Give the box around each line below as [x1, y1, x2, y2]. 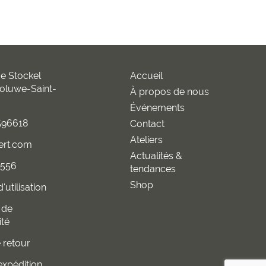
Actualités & [129, 150, 182, 161]
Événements [129, 102, 185, 113]
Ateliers [129, 134, 163, 145]
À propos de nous [129, 85, 209, 97]
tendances [129, 163, 176, 175]
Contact [129, 118, 164, 129]
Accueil [129, 69, 163, 81]
